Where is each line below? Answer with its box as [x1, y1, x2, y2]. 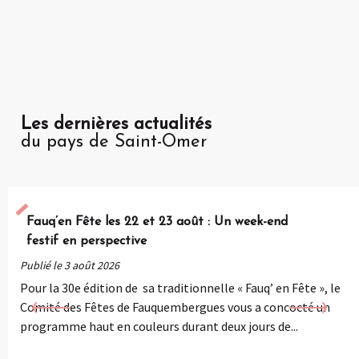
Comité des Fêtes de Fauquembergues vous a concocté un [19, 298, 330, 315]
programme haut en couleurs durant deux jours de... [19, 317, 298, 334]
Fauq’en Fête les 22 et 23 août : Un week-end [26, 215, 288, 228]
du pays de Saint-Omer [21, 132, 207, 151]
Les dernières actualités [21, 115, 212, 134]
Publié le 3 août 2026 [19, 257, 119, 272]
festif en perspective [26, 234, 147, 248]
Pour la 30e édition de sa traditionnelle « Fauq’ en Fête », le [19, 279, 341, 296]
